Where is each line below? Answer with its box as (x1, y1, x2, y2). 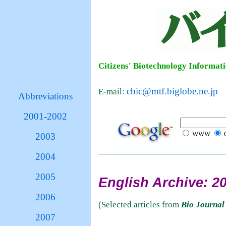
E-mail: (98, 87, 127, 96)
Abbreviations (18, 91, 73, 101)
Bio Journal (181, 200, 224, 209)
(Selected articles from (98, 200, 181, 209)
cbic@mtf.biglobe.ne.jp (127, 86, 218, 96)
